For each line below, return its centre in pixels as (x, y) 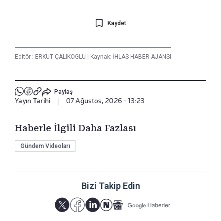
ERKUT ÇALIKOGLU (61, 56)
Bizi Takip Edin (110, 185)
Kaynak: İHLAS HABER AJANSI (130, 56)
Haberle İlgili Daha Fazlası (75, 128)
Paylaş (63, 92)
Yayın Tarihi (33, 100)
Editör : (25, 56)
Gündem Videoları (45, 146)
